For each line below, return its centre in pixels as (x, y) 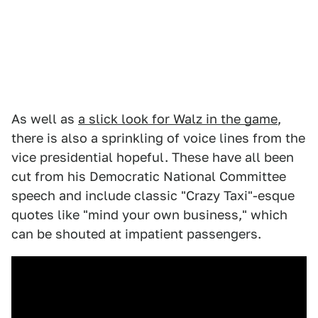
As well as (45, 119)
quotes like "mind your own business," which (149, 215)
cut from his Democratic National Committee (149, 177)
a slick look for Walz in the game (178, 119)
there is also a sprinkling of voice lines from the (158, 138)
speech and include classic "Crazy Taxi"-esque (153, 196)
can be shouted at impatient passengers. (136, 234)
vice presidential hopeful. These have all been (153, 158)
